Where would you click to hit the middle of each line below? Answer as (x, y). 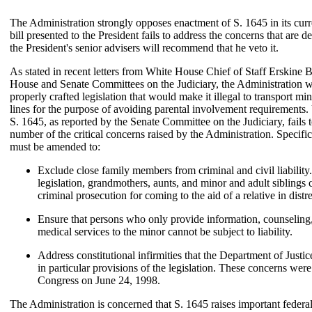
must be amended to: (55, 147)
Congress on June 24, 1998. (99, 280)
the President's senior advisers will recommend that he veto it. (144, 48)
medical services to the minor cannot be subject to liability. (165, 232)
